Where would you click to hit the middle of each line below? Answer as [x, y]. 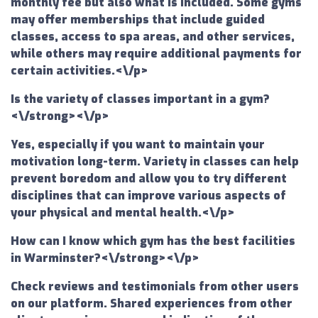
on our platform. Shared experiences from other [152, 304]
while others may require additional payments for [156, 54]
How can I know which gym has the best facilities [153, 241]
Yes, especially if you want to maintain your [138, 145]
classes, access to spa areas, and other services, [153, 37]
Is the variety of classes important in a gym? [140, 99]
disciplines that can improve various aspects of [148, 196]
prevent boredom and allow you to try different [149, 179]
